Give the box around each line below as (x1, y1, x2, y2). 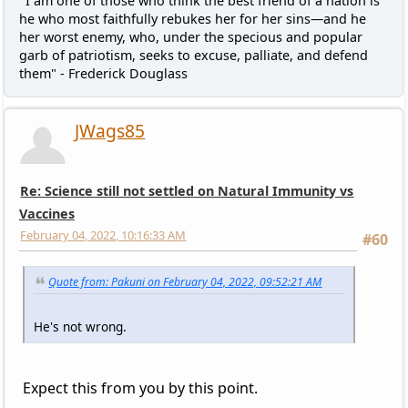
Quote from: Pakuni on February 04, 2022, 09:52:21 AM (48, 274, 322, 291)
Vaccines (18, 205, 75, 223)
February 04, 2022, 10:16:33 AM (20, 227, 187, 244)
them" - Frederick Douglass (18, 65, 188, 83)
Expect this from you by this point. (22, 377, 261, 398)
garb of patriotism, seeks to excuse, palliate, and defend (18, 46, 368, 65)
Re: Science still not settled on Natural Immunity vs (20, 182, 354, 200)
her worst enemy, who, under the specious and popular (18, 28, 362, 46)
